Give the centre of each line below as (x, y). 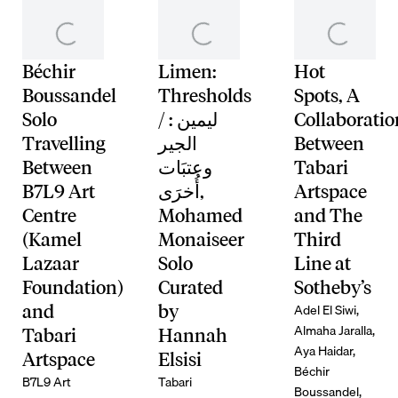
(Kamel (52, 240)
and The (329, 216)
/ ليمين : (164, 120)
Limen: (188, 72)
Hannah (193, 336)
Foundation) (72, 288)
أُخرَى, (179, 192)
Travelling (64, 144)
